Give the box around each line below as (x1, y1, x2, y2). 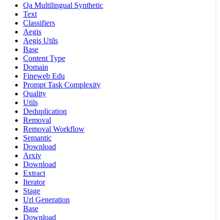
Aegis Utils (23, 36, 58, 45)
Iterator (23, 178, 45, 187)
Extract (23, 169, 45, 178)
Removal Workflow (23, 125, 84, 134)
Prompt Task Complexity (23, 81, 101, 89)
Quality (23, 89, 46, 98)
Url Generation (23, 195, 70, 204)
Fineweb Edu (23, 72, 65, 81)
